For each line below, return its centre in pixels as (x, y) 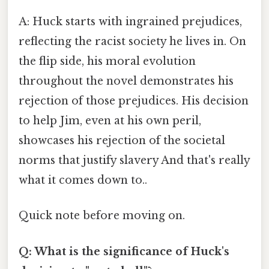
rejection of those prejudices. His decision (134, 101)
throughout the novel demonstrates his (126, 81)
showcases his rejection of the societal (122, 141)
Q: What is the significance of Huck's (124, 251)
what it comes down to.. (83, 180)
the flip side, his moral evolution (107, 62)
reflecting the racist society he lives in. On (132, 42)
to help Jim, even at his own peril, (110, 121)
